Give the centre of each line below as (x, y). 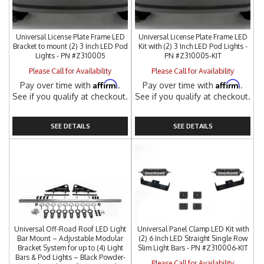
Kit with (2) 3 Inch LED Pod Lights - (193, 46)
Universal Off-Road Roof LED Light (70, 229)
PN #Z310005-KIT (193, 56)
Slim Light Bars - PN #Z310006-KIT (193, 248)
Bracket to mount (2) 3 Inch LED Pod (70, 46)
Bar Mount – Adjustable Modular (70, 238)
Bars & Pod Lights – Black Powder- (70, 257)
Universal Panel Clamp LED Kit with (193, 229)
